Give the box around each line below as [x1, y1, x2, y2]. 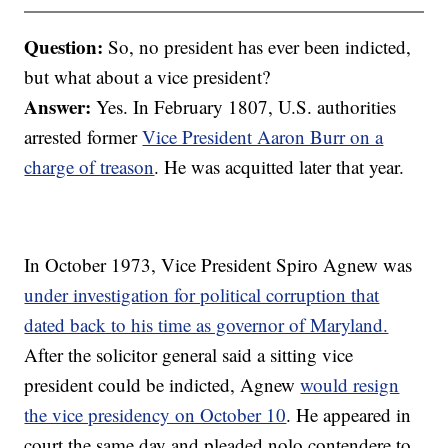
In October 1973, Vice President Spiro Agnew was [24, 252, 413, 278]
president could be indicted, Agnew [24, 372, 301, 398]
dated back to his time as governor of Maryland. [24, 312, 389, 338]
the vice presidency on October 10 [24, 402, 287, 428]
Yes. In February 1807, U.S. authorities [91, 94, 397, 120]
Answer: [24, 93, 92, 121]
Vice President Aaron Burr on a [142, 124, 384, 150]
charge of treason [24, 154, 155, 180]
